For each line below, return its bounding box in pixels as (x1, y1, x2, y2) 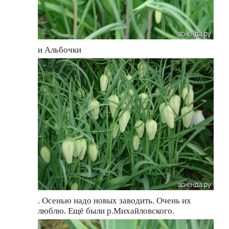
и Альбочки (38, 44, 81, 55)
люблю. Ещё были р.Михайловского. (38, 205, 174, 216)
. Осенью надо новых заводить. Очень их (38, 195, 191, 205)
